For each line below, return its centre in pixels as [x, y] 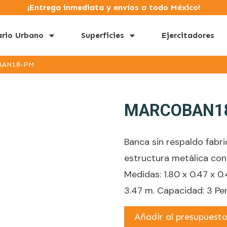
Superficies [103, 35]
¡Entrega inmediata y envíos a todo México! [113, 7]
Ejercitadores [188, 35]
